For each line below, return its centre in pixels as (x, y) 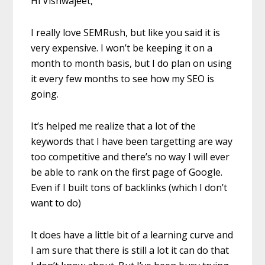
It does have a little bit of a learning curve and (132, 235)
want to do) (56, 203)
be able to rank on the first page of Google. (127, 172)
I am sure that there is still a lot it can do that (130, 251)
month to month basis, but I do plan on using (132, 64)
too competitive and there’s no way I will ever (130, 157)
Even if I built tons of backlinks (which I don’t (129, 188)
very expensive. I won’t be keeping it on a (122, 48)
